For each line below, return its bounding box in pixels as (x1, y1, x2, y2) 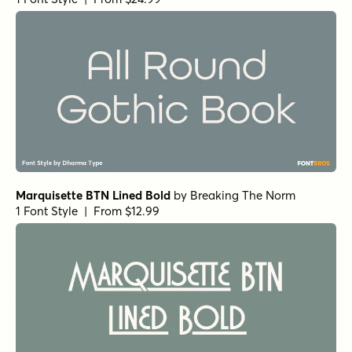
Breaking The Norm (190, 187, 295, 203)
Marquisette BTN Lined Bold (16, 187, 170, 203)
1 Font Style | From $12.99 (16, 203, 159, 218)
